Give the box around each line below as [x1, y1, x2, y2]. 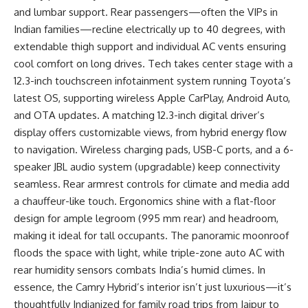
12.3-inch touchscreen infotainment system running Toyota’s [14, 74, 291, 87]
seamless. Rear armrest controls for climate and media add [14, 177, 289, 190]
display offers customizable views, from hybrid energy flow [14, 125, 287, 139]
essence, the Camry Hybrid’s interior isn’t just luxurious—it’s [14, 280, 291, 294]
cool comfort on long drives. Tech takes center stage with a [14, 56, 293, 70]
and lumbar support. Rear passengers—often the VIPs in [14, 5, 278, 19]
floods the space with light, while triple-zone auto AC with [14, 245, 285, 259]
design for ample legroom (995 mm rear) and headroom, [14, 211, 278, 225]
